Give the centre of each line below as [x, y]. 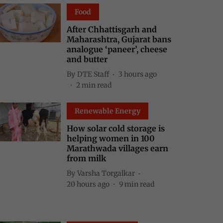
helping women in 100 [111, 138]
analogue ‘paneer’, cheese [117, 49]
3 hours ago [138, 74]
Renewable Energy [108, 111]
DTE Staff [93, 74]
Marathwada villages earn [117, 148]
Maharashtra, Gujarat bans [119, 39]
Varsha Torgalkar [106, 173]
